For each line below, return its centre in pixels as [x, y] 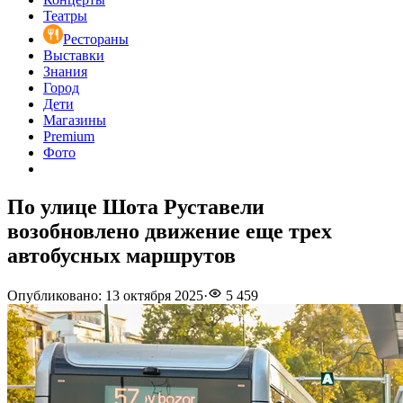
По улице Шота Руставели [136, 207]
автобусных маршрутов [121, 256]
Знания [65, 72]
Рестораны [96, 40]
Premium [69, 137]
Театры [65, 16]
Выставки [74, 56]
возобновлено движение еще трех [170, 232]
